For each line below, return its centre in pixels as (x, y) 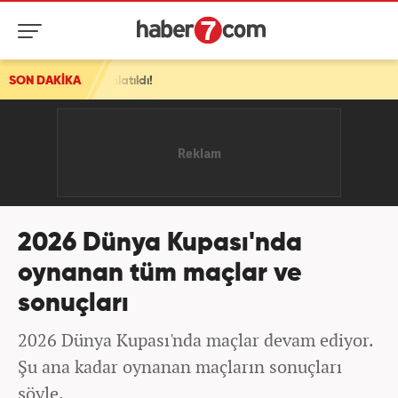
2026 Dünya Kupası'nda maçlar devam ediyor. (195, 340)
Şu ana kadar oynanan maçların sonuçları (180, 366)
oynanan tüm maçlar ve (160, 274)
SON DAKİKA (45, 81)
